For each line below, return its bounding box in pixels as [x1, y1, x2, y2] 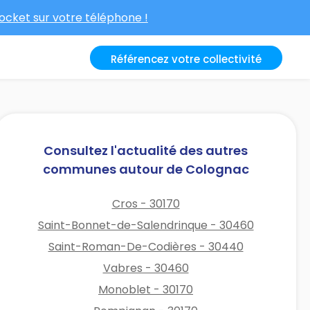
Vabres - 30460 [102, 259, 189, 276]
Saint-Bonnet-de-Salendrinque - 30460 [37, 217, 254, 233]
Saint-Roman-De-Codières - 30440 [48, 238, 244, 255]
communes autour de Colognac [42, 160, 249, 178]
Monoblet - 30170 [98, 281, 194, 298]
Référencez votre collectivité [111, 52, 262, 66]
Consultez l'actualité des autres [44, 141, 248, 159]
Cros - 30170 [111, 195, 180, 212]
